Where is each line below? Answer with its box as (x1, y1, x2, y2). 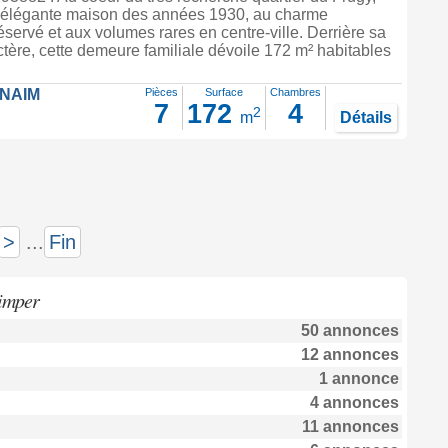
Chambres (269, 86, 321, 98)
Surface (204, 86, 243, 98)
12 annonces (300, 346, 399, 363)
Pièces (144, 86, 178, 98)
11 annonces (301, 418, 399, 435)
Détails (339, 109, 392, 126)
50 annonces (300, 322, 399, 339)
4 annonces (309, 394, 399, 411)
